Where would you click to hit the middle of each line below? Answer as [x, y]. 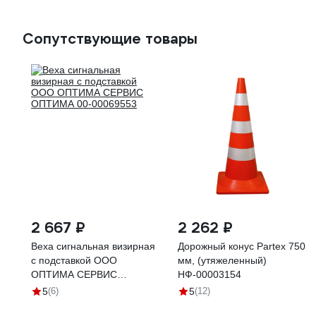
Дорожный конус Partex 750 [242, 246]
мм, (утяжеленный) [222, 260]
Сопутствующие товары [110, 39]
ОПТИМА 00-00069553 [84, 288]
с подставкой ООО [74, 260]
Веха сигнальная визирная [93, 246]
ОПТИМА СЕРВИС [74, 274]
